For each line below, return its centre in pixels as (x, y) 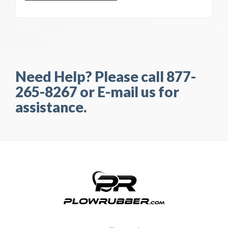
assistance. (51, 107)
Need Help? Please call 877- (106, 76)
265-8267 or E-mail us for (97, 92)
